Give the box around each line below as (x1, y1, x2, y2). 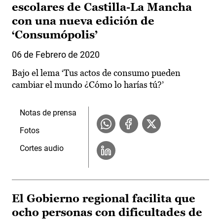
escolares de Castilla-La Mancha (12, 1, 192, 14)
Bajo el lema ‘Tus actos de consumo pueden (12, 68, 181, 78)
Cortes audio (20, 144, 64, 153)
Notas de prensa (20, 108, 76, 118)
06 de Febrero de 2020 (12, 49, 100, 60)
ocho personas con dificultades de (12, 206, 202, 219)
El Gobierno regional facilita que (12, 192, 195, 205)
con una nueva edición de (12, 15, 154, 28)
